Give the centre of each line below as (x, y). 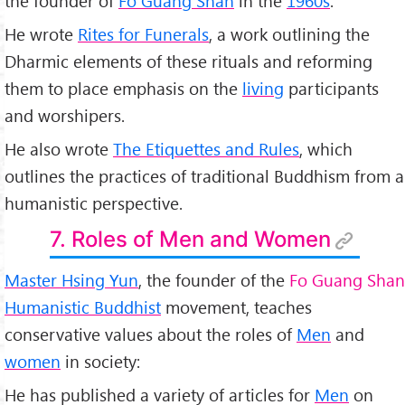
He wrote (41, 33)
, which (326, 148)
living (263, 88)
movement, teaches (236, 307)
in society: (100, 362)
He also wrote (59, 148)
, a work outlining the (289, 33)
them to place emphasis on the (123, 88)
